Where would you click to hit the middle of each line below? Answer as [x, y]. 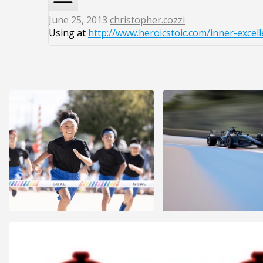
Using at [68, 33]
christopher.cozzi [147, 20]
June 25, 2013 [79, 20]
